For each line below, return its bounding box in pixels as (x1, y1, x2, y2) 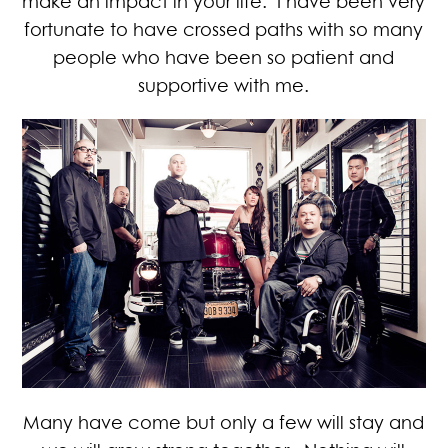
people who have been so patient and (53, 46, 395, 69)
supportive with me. (138, 74, 310, 97)
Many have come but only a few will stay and (23, 410, 425, 433)
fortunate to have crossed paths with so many (24, 18, 424, 41)
